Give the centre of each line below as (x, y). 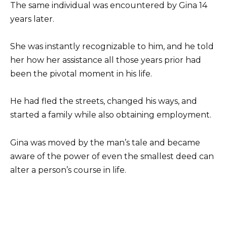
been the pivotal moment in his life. (81, 74)
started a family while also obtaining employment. (111, 115)
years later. (32, 19)
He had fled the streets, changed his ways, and (104, 101)
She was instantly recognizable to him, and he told (112, 47)
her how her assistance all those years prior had (106, 60)
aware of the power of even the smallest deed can (112, 156)
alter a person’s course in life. (68, 170)
